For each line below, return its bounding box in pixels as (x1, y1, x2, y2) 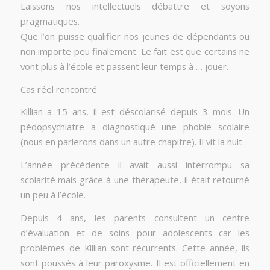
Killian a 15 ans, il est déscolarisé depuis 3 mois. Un (20, 105, 250, 118)
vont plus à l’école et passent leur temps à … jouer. (20, 60, 228, 73)
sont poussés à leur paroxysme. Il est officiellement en (20, 256, 250, 269)
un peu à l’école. (20, 189, 86, 201)
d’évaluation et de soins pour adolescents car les (20, 226, 250, 239)
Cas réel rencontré (20, 83, 97, 95)
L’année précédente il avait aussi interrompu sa (20, 159, 250, 171)
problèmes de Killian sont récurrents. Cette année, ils (20, 241, 250, 254)
